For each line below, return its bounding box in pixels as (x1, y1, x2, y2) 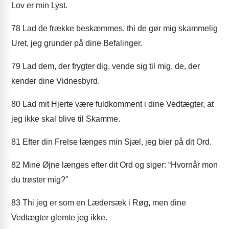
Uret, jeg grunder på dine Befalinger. (11, 39, 142, 48)
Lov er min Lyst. (11, 1, 67, 10)
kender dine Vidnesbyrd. (11, 77, 100, 85)
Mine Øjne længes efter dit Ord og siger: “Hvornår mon (20, 161, 218, 169)
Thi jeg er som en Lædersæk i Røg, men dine (20, 198, 186, 207)
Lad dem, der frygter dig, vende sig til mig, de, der (20, 62, 200, 71)
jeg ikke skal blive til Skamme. (11, 114, 120, 123)
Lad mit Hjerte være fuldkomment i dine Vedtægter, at (20, 100, 214, 108)
